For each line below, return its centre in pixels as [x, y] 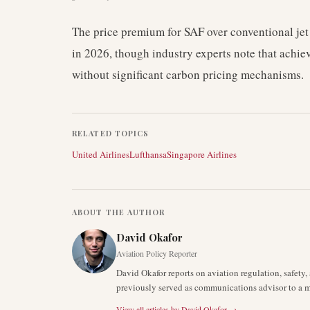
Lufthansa [148, 154]
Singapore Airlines [202, 154]
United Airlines [101, 154]
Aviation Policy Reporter [157, 253]
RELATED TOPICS [111, 133]
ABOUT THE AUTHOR [119, 212]
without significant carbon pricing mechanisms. [188, 74]
